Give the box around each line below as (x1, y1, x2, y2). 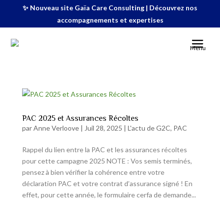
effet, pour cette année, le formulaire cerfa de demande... (22, 191, 196, 199)
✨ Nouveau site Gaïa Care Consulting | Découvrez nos (23, 3, 197, 12)
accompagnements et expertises (56, 16, 164, 24)
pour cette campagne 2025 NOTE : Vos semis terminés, (22, 157, 192, 165)
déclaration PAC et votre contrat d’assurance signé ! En (22, 179, 192, 188)
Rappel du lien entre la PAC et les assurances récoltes (22, 145, 187, 154)
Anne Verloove (33, 124, 79, 132)
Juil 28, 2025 (84, 124, 122, 132)
